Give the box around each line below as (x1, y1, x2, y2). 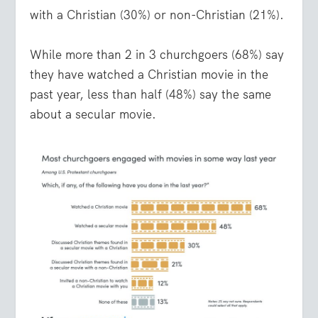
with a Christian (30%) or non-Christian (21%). (30, 7, 285, 23)
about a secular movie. (30, 106, 157, 122)
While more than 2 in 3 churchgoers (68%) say (30, 46, 285, 62)
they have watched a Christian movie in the (30, 66, 269, 82)
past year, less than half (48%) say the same (30, 86, 272, 102)
